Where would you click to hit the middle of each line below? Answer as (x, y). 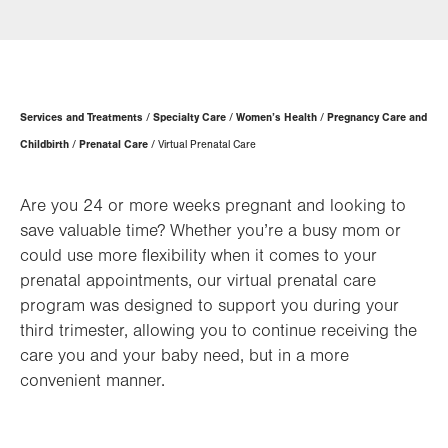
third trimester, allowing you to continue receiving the (218, 331)
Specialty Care (189, 117)
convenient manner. (95, 381)
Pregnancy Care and (377, 117)
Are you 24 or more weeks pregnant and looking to (213, 206)
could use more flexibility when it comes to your (198, 256)
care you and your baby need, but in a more (184, 356)
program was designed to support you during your (209, 306)
